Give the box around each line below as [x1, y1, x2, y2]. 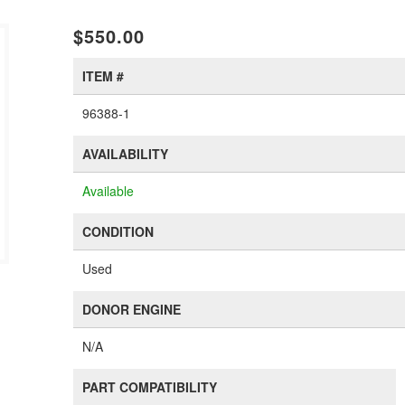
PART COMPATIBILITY [82, 378, 218, 396]
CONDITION [82, 222, 155, 240]
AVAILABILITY [82, 145, 169, 163]
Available [82, 182, 135, 200]
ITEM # [82, 67, 125, 85]
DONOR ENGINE [82, 300, 182, 318]
